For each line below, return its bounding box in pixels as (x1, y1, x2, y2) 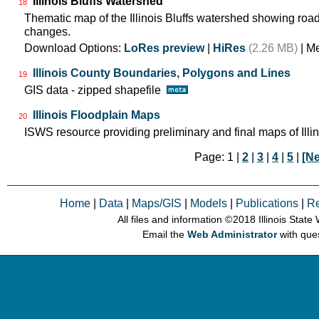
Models (190, 197, 228, 209)
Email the (142, 229, 188, 240)
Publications (236, 197, 299, 209)
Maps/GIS (132, 197, 182, 209)
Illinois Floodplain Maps (33, 109, 160, 122)
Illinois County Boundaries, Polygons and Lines (33, 67, 291, 80)
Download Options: (24, 42, 124, 55)
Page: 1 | (194, 150, 243, 163)
